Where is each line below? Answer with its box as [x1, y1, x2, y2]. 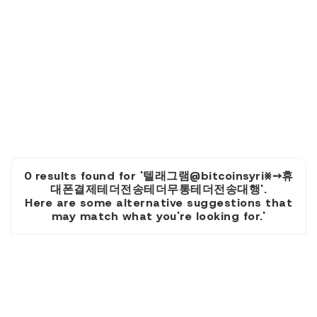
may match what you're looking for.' [51, 209, 266, 224]
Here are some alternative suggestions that [25, 195, 292, 210]
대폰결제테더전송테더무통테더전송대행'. [50, 182, 267, 197]
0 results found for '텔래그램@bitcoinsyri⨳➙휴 [23, 168, 294, 183]
